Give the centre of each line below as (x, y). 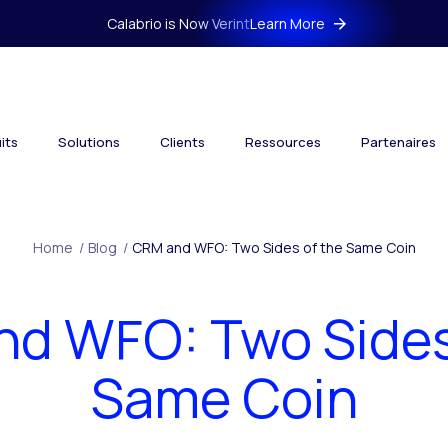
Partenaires (398, 142)
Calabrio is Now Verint (178, 23)
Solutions (89, 142)
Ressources (283, 142)
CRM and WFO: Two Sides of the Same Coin (273, 247)
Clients (182, 142)
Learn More (287, 23)
